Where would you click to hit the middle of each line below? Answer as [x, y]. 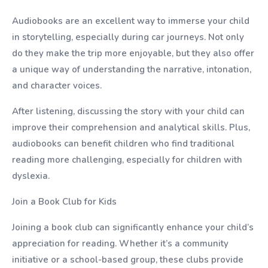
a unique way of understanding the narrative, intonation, [132, 69]
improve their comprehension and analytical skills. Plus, [131, 127]
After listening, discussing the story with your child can [128, 111]
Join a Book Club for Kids [64, 202]
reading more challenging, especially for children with [127, 160]
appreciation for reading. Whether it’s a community [120, 243]
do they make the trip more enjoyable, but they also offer [133, 53]
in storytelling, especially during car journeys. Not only [128, 37]
